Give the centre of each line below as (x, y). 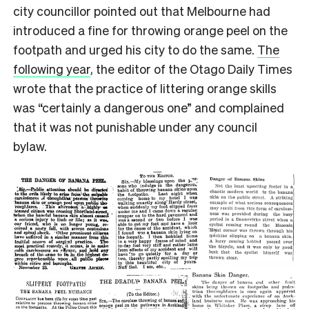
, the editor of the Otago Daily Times (191, 68)
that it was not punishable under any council (135, 126)
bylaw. (31, 146)
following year (52, 68)
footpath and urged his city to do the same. (135, 49)
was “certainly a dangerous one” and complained (149, 107)
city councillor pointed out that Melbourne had (142, 10)
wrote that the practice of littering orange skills (145, 88)
